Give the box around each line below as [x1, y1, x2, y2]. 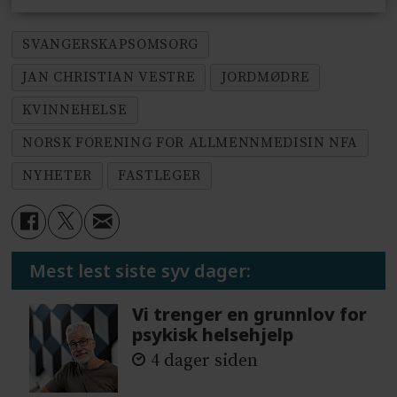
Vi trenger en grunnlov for [132, 301, 368, 326]
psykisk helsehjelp [132, 322, 294, 346]
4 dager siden [151, 350, 259, 373]
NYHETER [22, 166, 92, 184]
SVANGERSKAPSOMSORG [22, 35, 198, 54]
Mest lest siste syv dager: [29, 258, 252, 283]
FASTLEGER [118, 166, 201, 184]
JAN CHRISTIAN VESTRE [22, 67, 196, 86]
